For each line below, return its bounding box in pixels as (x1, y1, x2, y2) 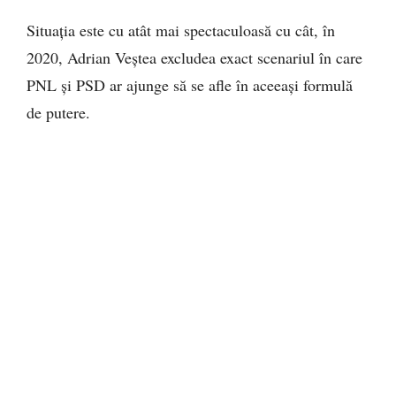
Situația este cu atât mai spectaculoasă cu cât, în (27, 19, 335, 41)
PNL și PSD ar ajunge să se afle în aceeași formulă (27, 73, 353, 95)
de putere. (27, 101, 90, 123)
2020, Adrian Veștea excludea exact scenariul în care (27, 46, 362, 68)
